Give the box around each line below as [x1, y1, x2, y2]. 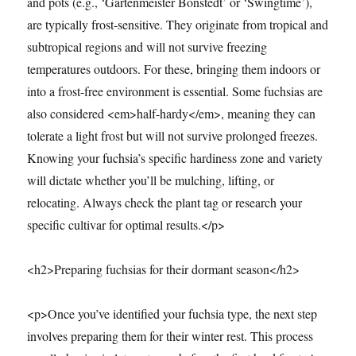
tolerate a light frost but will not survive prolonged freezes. [27, 127, 319, 145]
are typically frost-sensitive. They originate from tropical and [27, 16, 329, 33]
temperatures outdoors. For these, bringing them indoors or [27, 60, 321, 78]
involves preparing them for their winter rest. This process [27, 327, 314, 345]
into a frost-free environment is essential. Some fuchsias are [27, 83, 323, 100]
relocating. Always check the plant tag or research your [27, 194, 303, 211]
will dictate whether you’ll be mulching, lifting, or [27, 172, 275, 189]
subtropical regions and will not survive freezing [27, 38, 268, 56]
